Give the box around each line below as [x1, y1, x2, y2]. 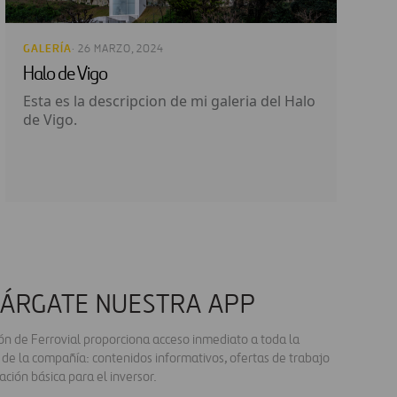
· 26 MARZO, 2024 [72, 43, 164, 56]
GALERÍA [23, 42, 72, 57]
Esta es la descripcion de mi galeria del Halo [23, 91, 315, 112]
